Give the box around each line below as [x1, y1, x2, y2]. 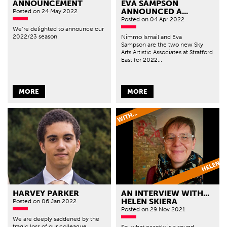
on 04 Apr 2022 [141, 16, 184, 23]
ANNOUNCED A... [121, 7, 188, 17]
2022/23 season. [13, 33, 59, 41]
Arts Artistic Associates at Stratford [121, 49, 213, 56]
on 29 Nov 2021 [141, 205, 185, 213]
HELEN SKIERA [121, 196, 177, 206]
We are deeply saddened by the [13, 215, 99, 222]
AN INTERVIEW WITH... [121, 188, 209, 198]
